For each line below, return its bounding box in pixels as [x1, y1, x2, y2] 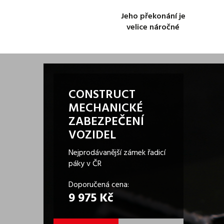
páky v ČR [68, 157, 101, 170]
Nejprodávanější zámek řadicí [68, 146, 165, 159]
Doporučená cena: [68, 178, 129, 191]
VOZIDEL [68, 126, 116, 145]
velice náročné [126, 21, 179, 34]
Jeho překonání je [120, 10, 185, 23]
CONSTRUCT [68, 85, 135, 104]
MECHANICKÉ [68, 99, 143, 118]
